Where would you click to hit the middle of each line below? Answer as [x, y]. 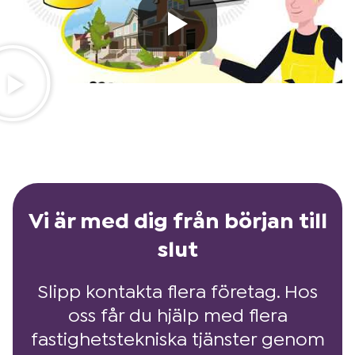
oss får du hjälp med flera [177, 317]
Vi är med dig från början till [177, 222]
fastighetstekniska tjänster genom [177, 340]
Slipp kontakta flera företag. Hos [177, 293]
